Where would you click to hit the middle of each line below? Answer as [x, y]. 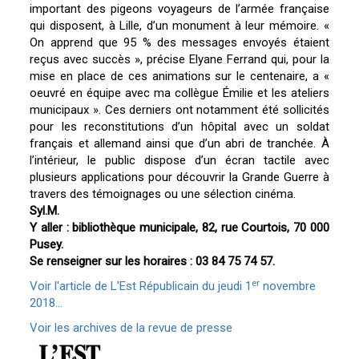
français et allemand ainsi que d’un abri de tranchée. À [179, 144]
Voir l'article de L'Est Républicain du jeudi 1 [141, 286]
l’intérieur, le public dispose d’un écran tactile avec [179, 161]
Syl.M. [45, 211]
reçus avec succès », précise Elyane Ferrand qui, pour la [179, 60]
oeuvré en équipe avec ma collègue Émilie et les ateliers [179, 93]
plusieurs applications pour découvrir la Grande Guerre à [179, 177]
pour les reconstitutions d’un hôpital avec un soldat [179, 127]
